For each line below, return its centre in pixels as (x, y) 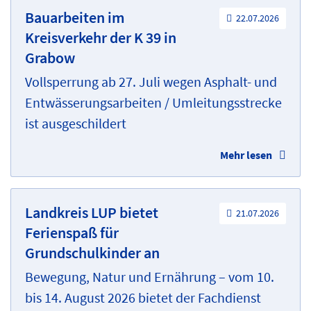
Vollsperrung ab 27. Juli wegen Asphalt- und (151, 81)
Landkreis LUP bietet (92, 212)
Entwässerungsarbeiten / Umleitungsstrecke (153, 102)
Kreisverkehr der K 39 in (101, 37)
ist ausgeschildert (76, 123)
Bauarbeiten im (75, 17)
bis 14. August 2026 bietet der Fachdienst (143, 297)
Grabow (50, 57)
